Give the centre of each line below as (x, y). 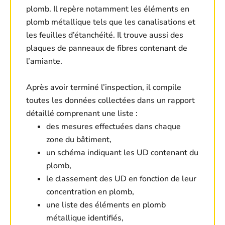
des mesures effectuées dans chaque (114, 127)
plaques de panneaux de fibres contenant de (107, 48)
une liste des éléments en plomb (106, 205)
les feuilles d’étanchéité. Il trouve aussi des (105, 35)
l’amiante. (44, 62)
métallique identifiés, (85, 218)
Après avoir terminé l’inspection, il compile (104, 88)
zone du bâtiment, (79, 140)
